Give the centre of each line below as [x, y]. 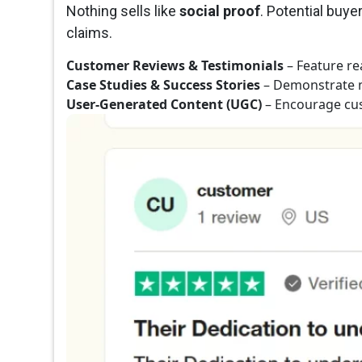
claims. [90, 33]
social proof [220, 11]
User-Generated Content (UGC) [164, 105]
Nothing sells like [123, 11]
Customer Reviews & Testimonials [175, 66]
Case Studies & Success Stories [164, 85]
